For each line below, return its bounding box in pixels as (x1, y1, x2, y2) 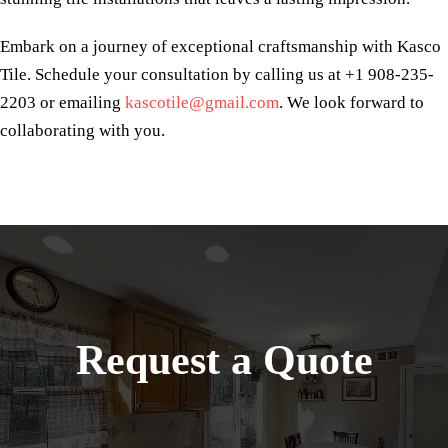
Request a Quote (75, 337, 373, 384)
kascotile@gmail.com (125, 93, 279, 113)
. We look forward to (279, 93, 424, 113)
